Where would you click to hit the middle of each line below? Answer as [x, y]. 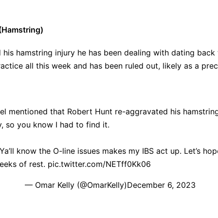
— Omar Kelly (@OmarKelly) [76, 185]
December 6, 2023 [161, 185]
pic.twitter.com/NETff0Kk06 [99, 164]
